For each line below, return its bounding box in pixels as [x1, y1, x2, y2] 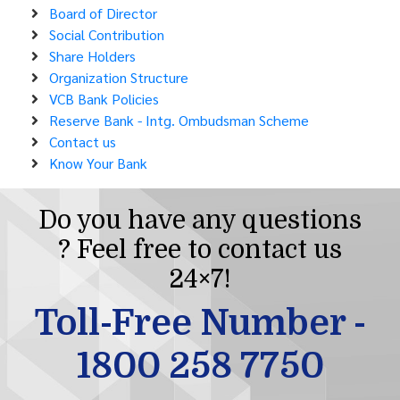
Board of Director [49, 3, 157, 22]
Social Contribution [49, 24, 164, 44]
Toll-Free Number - [34, 302, 366, 344]
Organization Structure [49, 67, 188, 87]
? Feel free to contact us [58, 235, 342, 264]
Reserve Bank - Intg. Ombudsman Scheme [49, 110, 309, 129]
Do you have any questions [38, 205, 362, 235]
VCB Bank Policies [49, 88, 159, 108]
